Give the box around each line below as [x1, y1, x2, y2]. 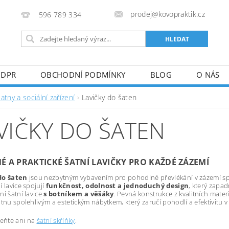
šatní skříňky [36, 216, 75, 225]
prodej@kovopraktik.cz [130, 9, 205, 19]
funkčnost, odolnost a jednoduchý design [45, 181, 189, 190]
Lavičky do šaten [82, 93, 137, 102]
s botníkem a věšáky [43, 189, 114, 198]
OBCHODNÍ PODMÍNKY [40, 70, 126, 80]
